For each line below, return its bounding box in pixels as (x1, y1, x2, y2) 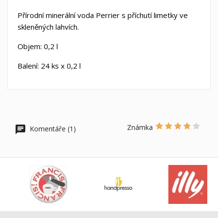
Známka (127, 123, 153, 132)
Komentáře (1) (28, 124, 76, 133)
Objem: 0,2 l (18, 41, 58, 52)
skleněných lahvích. (18, 22, 79, 32)
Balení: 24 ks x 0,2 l (18, 61, 81, 71)
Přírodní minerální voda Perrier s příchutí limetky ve (18, 10, 188, 20)
